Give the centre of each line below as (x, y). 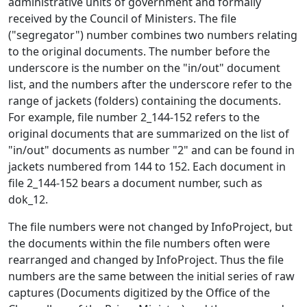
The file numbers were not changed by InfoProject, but (150, 227)
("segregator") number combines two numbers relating (153, 35)
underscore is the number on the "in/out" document (144, 68)
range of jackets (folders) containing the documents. (145, 101)
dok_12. (28, 200)
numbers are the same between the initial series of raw (151, 277)
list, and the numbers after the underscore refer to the (150, 85)
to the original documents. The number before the (139, 52)
